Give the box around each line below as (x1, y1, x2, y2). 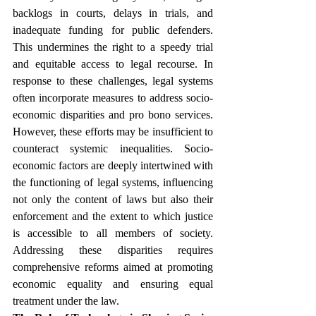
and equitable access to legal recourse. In (13, 58, 213, 70)
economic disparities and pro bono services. (13, 109, 213, 121)
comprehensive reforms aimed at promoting (13, 261, 213, 273)
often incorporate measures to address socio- (13, 92, 213, 104)
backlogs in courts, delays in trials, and (13, 7, 213, 19)
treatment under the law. (13, 295, 119, 307)
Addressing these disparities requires (13, 244, 213, 256)
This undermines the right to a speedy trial (13, 41, 213, 53)
